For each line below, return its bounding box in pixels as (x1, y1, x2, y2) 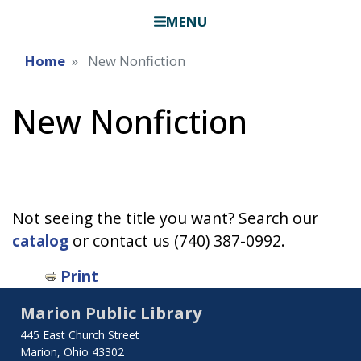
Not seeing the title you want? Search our (12, 206, 318, 229)
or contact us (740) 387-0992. (68, 229, 285, 251)
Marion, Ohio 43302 (20, 343, 124, 359)
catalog (12, 229, 68, 251)
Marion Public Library (20, 301, 201, 324)
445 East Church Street (20, 326, 139, 342)
